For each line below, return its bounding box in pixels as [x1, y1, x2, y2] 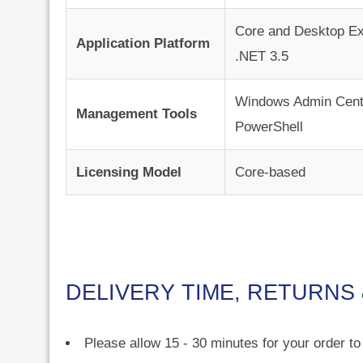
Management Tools [76, 106, 197, 122]
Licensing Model [76, 164, 181, 181]
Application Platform [76, 36, 210, 52]
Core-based [235, 164, 305, 181]
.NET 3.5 [235, 49, 288, 65]
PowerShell [235, 119, 303, 135]
